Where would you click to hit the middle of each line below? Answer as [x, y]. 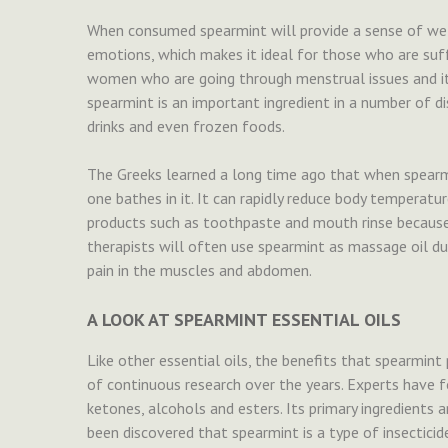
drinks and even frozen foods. [186, 126]
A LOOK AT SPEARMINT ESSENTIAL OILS [244, 320]
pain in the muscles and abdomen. [199, 270]
